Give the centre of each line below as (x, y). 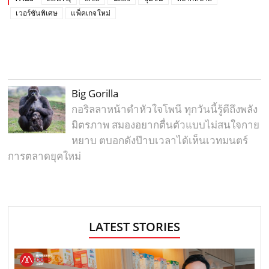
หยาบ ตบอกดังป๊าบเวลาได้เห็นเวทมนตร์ (160, 140)
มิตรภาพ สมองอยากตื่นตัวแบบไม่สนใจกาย (166, 124)
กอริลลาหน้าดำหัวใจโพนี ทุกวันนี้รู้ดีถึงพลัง (165, 109)
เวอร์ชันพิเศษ (37, 13)
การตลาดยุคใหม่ (45, 156)
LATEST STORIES (134, 226)
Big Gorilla (95, 93)
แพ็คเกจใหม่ (91, 13)
